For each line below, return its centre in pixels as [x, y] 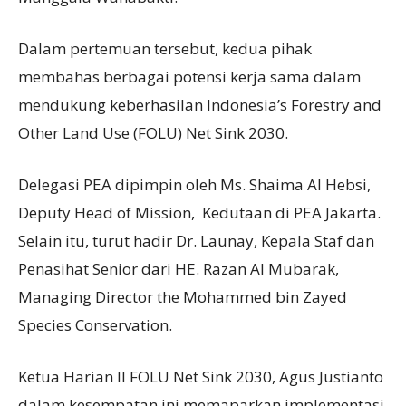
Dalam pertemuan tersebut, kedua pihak [165, 48]
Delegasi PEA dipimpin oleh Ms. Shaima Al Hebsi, [194, 184]
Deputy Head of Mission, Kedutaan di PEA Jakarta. [199, 212]
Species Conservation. [97, 324]
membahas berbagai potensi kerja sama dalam [189, 76]
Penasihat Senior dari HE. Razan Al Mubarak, [179, 268]
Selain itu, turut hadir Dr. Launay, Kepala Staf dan [196, 240]
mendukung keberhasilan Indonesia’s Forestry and [200, 104]
